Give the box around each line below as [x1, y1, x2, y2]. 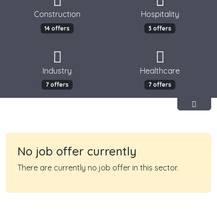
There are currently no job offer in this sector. [17, 163, 178, 173]
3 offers [148, 24, 171, 32]
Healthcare [140, 65, 180, 76]
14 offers [45, 24, 70, 32]
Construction [34, 9, 80, 19]
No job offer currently [17, 144, 137, 159]
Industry [43, 65, 72, 76]
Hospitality [140, 9, 179, 19]
